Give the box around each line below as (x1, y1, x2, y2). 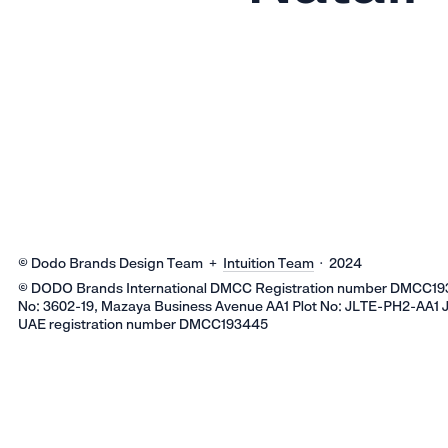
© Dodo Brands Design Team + (18, 254, 224, 271)
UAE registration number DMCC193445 (18, 315, 269, 332)
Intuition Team (223, 254, 315, 271)
